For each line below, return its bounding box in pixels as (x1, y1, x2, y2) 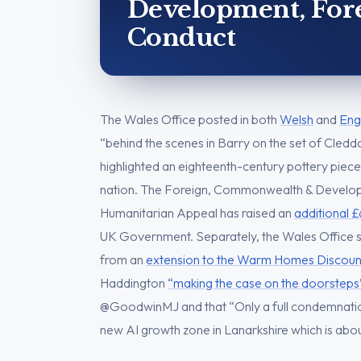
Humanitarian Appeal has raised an (100, 204, 294, 221)
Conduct (127, 22, 236, 52)
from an (100, 251, 146, 268)
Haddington (100, 274, 168, 291)
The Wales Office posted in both (100, 110, 280, 127)
